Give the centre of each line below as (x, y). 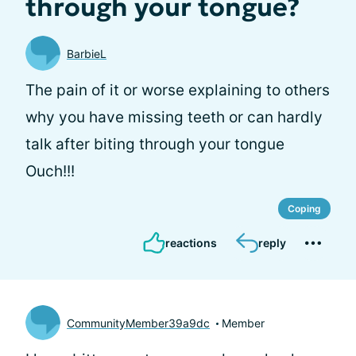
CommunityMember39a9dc (138, 323)
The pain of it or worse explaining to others (178, 90)
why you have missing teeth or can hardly (174, 117)
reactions (191, 243)
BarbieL (87, 53)
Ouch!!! (50, 171)
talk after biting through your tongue (155, 144)
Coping (304, 209)
